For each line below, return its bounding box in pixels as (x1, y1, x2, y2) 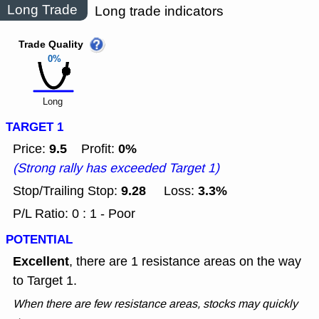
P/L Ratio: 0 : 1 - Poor (13, 205, 135, 223)
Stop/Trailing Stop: (13, 182, 121, 200)
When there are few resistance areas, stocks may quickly (13, 296, 298, 312)
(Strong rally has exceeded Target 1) (13, 159, 219, 177)
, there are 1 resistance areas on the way (69, 253, 301, 271)
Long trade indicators (95, 2, 224, 21)
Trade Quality (19, 38, 83, 53)
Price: (13, 140, 49, 158)
